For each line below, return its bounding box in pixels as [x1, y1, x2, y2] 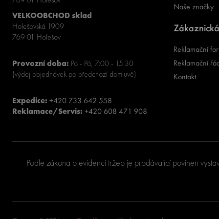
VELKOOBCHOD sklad [12, 10, 94, 21]
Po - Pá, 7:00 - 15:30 [69, 58, 134, 68]
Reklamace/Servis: [12, 106, 83, 116]
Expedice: [12, 95, 48, 106]
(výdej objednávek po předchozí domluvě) [12, 69, 139, 79]
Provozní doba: [12, 58, 69, 68]
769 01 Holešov [12, 32, 61, 42]
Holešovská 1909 [12, 21, 65, 31]
